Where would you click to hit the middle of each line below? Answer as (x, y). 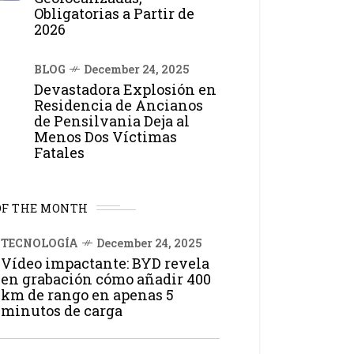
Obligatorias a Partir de (114, 13)
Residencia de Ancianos (119, 105)
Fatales (59, 152)
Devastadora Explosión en (125, 89)
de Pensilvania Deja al (112, 121)
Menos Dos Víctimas (105, 136)
